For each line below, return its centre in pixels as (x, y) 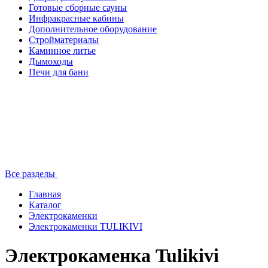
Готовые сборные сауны (78, 7)
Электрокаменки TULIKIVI (86, 226)
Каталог (45, 205)
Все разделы (30, 174)
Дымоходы (51, 61)
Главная (45, 194)
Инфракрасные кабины (76, 18)
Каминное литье (62, 51)
